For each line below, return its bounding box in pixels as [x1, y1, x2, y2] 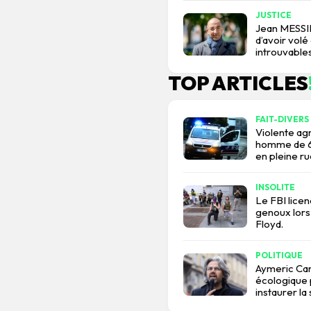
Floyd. [255, 217, 283, 231]
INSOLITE [255, 182, 295, 193]
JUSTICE [255, 10, 292, 21]
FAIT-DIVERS [255, 114, 309, 125]
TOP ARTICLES [168, 71, 308, 96]
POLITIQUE [255, 250, 303, 261]
